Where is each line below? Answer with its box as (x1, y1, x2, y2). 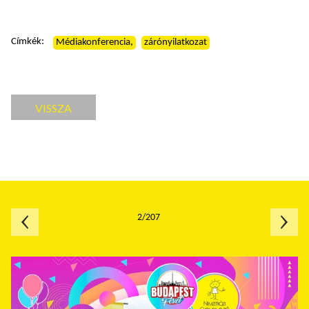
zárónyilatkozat (144, 37, 207, 48)
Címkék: (11, 37, 44, 47)
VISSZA (35, 101, 72, 114)
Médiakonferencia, (56, 37, 133, 48)
